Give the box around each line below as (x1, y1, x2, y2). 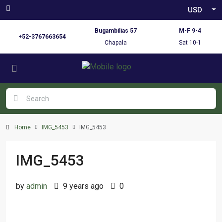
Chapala (105, 39, 127, 46)
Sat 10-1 (178, 39, 201, 46)
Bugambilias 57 (95, 27, 137, 34)
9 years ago (61, 181, 104, 191)
